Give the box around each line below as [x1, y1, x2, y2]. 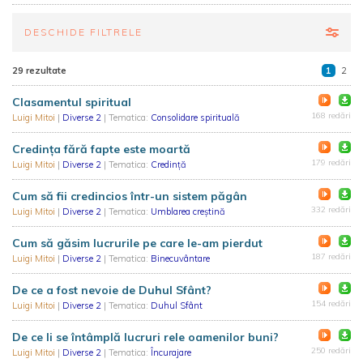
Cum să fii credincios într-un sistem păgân [12, 189, 247, 203]
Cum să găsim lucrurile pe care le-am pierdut [12, 236, 263, 250]
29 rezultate [12, 65, 66, 76]
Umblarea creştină [151, 206, 225, 217]
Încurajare [151, 347, 191, 358]
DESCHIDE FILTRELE [24, 26, 143, 38]
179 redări [311, 157, 351, 168]
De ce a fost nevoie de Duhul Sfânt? [12, 283, 211, 297]
